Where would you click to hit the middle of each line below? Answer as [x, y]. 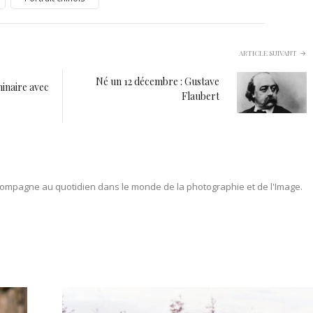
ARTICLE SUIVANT [268, 53]
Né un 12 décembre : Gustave [158, 82]
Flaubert [201, 96]
